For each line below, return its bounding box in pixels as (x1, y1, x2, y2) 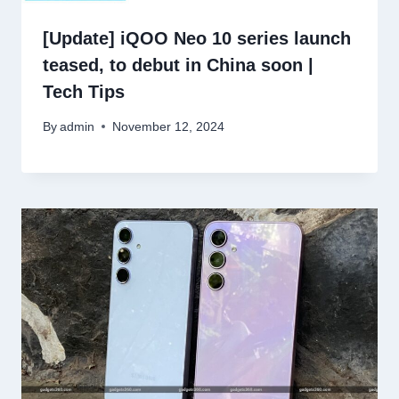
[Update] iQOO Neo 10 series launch (43, 28, 351, 48)
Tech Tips (43, 81, 125, 102)
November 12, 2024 (112, 119, 225, 134)
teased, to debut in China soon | (43, 54, 313, 75)
